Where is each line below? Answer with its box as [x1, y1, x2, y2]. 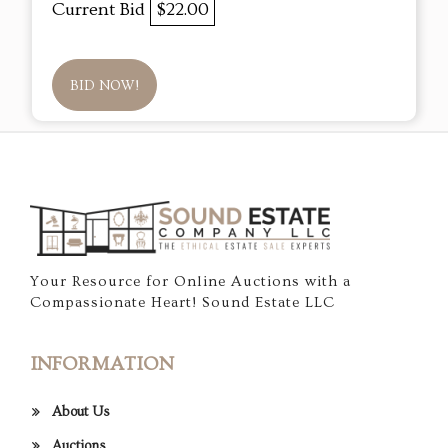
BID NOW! [70, 78, 139, 95]
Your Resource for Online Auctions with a [30, 273, 351, 291]
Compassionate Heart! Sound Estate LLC [30, 294, 335, 312]
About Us [52, 404, 110, 421]
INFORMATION [30, 353, 174, 376]
